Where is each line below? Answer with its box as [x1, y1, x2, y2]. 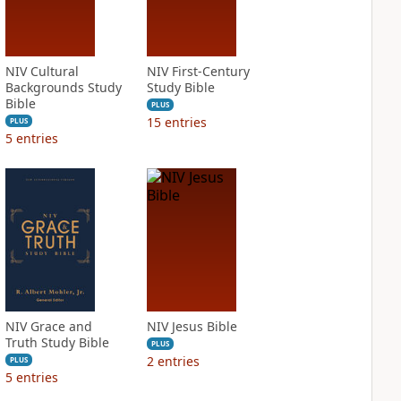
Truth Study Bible [4, 334, 109, 351]
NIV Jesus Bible [146, 318, 237, 335]
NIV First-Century [146, 63, 250, 80]
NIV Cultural [4, 63, 79, 80]
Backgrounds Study [4, 79, 122, 96]
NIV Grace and [4, 318, 92, 335]
